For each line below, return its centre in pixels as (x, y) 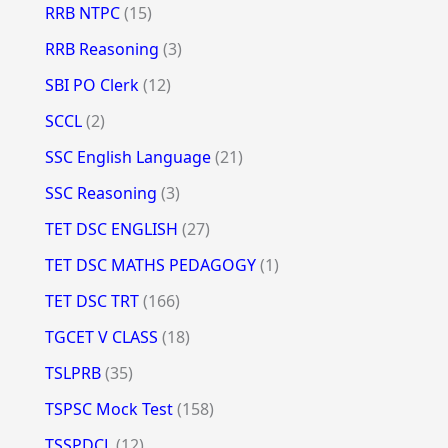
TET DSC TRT (91, 300)
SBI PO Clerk (91, 84)
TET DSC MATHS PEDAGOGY (150, 264)
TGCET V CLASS (101, 336)
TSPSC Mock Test (108, 408)
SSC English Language (127, 156)
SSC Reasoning (100, 192)
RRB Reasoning (101, 48)
